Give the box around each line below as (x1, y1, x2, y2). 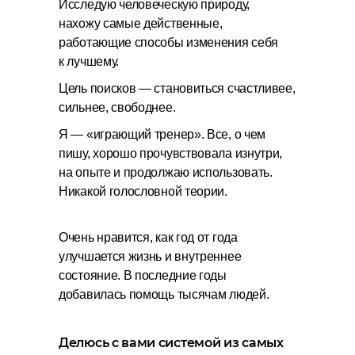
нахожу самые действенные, (59, 17, 223, 30)
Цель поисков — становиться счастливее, (59, 82, 296, 95)
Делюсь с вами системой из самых (59, 335, 284, 350)
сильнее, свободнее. (59, 101, 176, 114)
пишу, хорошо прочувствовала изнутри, (59, 147, 283, 160)
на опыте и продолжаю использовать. (59, 166, 273, 179)
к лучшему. (59, 55, 119, 68)
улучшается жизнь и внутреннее (59, 250, 242, 263)
